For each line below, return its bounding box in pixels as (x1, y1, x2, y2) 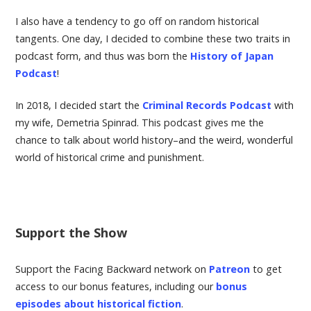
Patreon (209, 262, 251, 276)
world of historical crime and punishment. (15, 151, 205, 165)
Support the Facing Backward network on (15, 262, 210, 276)
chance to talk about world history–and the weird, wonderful (15, 133, 294, 147)
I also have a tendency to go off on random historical (15, 14, 260, 28)
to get (250, 262, 283, 276)
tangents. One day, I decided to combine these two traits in (15, 31, 291, 45)
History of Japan (190, 49, 274, 62)
